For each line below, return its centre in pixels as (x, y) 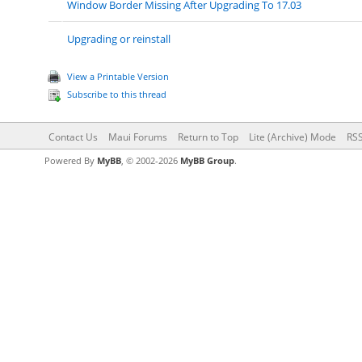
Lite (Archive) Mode (292, 137)
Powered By (70, 160)
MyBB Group (207, 160)
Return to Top (208, 137)
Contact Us (73, 137)
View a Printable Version (118, 76)
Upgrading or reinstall (118, 39)
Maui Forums (137, 137)
